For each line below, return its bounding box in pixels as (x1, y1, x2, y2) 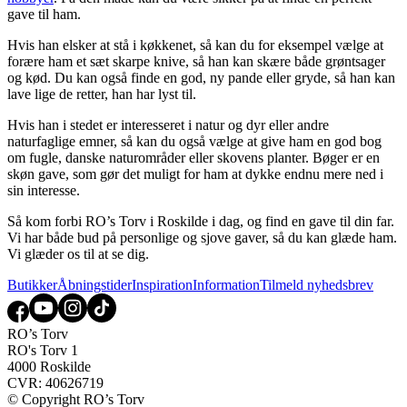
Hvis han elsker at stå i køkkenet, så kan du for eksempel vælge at (7, 36, 383, 53)
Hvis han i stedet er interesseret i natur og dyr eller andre (7, 116, 329, 133)
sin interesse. (7, 182, 84, 198)
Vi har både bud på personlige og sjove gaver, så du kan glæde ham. (7, 229, 397, 245)
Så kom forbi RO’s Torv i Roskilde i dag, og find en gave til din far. (7, 213, 394, 229)
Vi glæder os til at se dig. (7, 245, 149, 262)
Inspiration (132, 276, 193, 293)
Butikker (7, 276, 57, 293)
